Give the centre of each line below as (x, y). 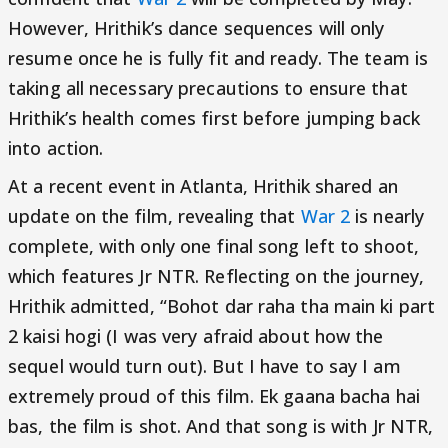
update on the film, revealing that (154, 215)
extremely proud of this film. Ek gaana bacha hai (214, 395)
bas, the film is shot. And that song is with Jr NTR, (221, 425)
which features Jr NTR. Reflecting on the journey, (216, 275)
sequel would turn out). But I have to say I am (204, 365)
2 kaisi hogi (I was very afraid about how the (196, 335)
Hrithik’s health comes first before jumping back (214, 117)
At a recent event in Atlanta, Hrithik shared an (203, 185)
